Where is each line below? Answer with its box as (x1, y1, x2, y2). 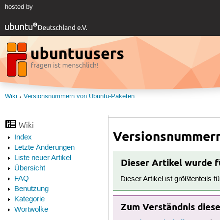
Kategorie (14, 195, 45, 204)
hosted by (4, 3, 33, 11)
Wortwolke (14, 205, 48, 215)
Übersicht (14, 164, 45, 173)
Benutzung (14, 185, 49, 194)
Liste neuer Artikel (14, 154, 71, 163)
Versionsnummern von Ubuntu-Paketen (23, 92, 135, 100)
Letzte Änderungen (14, 143, 75, 153)
